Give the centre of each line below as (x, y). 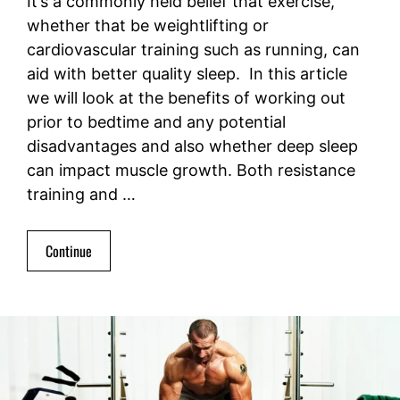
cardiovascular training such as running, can (193, 50)
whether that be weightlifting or (148, 26)
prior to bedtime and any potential (156, 122)
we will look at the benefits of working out (186, 98)
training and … (81, 195)
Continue (69, 251)
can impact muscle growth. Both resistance (191, 171)
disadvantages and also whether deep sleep (192, 146)
